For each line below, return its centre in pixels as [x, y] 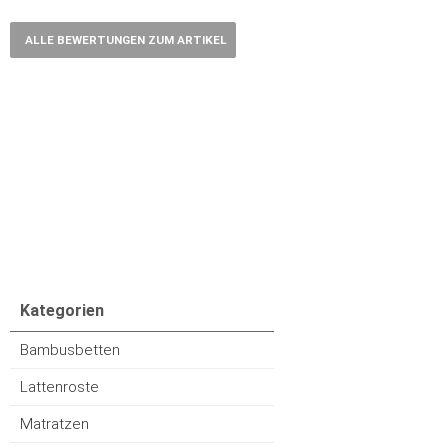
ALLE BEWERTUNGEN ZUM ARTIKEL [126, 40]
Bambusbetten [70, 350]
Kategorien [62, 310]
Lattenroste [59, 387]
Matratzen [54, 424]
